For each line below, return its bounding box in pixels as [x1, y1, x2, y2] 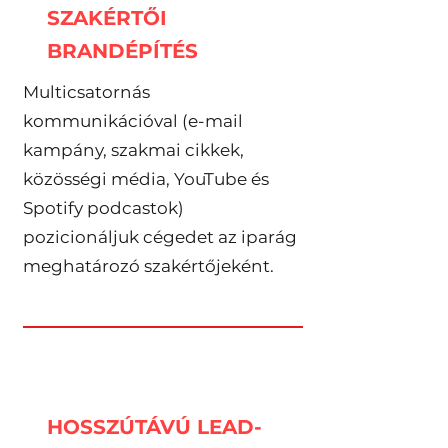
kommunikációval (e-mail [22, 111, 243, 131]
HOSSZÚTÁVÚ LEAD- [46, 415, 262, 439]
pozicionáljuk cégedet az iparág [22, 227, 297, 247]
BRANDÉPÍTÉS [46, 39, 198, 63]
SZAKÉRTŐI [46, 6, 167, 30]
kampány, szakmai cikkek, [22, 140, 244, 160]
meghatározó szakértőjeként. [22, 256, 274, 276]
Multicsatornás [22, 82, 150, 102]
